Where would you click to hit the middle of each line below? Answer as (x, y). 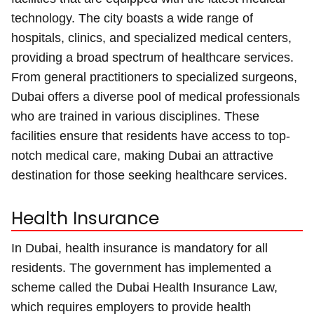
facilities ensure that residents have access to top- (151, 136)
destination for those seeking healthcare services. (149, 175)
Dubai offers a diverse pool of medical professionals (156, 96)
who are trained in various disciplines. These (135, 116)
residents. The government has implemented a (141, 267)
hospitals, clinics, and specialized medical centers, (151, 37)
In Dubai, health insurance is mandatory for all (139, 248)
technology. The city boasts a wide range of (132, 18)
